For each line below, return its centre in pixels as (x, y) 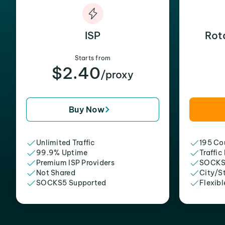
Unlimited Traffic (66, 143)
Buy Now (87, 109)
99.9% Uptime (62, 153)
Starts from (93, 58)
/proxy (117, 75)
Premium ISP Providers (75, 163)
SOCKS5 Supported (71, 183)
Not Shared (56, 173)
